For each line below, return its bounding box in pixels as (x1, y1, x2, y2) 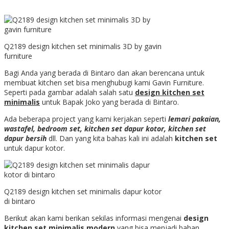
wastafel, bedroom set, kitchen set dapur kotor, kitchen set (4, 123, 206, 133)
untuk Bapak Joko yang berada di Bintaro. (40, 97, 179, 107)
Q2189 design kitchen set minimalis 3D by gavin (4, 41, 162, 51)
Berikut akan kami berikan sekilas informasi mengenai (4, 213, 184, 223)
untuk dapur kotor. (4, 143, 65, 153)
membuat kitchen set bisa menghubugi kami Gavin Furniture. (4, 77, 204, 87)
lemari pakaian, (168, 113, 221, 124)
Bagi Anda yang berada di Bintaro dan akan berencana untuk (4, 67, 204, 78)
